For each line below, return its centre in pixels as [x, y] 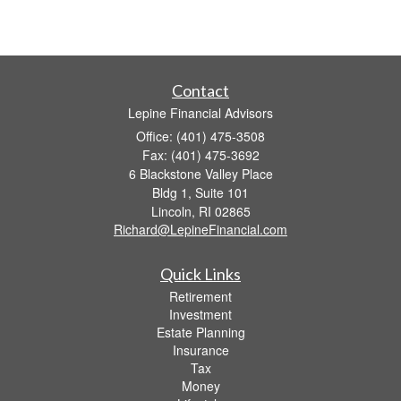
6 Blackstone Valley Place [200, 173]
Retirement [200, 296]
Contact [200, 90]
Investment [200, 314]
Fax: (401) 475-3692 [200, 154]
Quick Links [200, 273]
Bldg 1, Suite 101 [200, 192]
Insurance [200, 350]
